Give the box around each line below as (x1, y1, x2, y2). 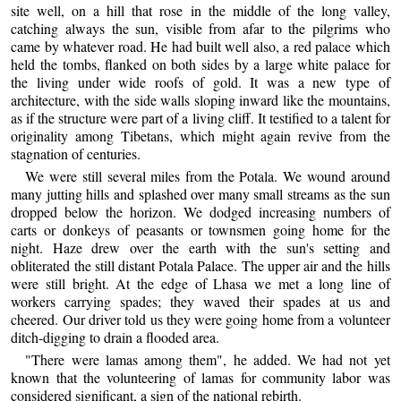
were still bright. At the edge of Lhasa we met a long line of (11, 273, 390, 293)
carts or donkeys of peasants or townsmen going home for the (11, 219, 390, 239)
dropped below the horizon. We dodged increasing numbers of (11, 201, 390, 221)
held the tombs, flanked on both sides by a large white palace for (11, 54, 390, 73)
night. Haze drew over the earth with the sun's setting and (11, 237, 390, 257)
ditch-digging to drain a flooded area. (11, 327, 220, 346)
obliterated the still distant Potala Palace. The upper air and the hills (11, 255, 390, 275)
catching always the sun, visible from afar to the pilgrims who (11, 18, 390, 38)
